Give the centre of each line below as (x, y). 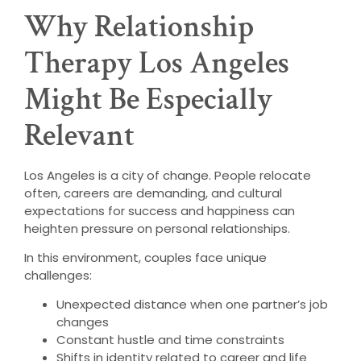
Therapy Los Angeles (157, 63)
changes (83, 322)
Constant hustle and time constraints (170, 340)
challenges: (58, 275)
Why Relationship (139, 27)
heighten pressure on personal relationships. (157, 228)
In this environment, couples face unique (145, 257)
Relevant (79, 135)
